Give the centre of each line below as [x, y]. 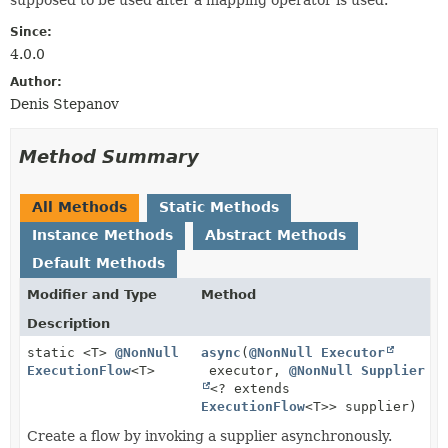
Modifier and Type [92, 294]
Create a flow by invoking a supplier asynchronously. [209, 435]
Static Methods [219, 206]
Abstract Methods [275, 234]
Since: [31, 31]
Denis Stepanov [64, 103]
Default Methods [98, 262]
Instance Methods [102, 234]
